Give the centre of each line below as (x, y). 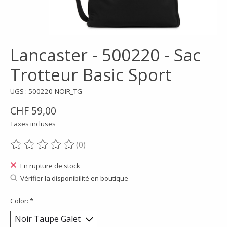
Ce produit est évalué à (55, 150)
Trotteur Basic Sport (91, 74)
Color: (20, 201)
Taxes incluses (33, 124)
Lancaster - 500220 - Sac (105, 55)
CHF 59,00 (33, 111)
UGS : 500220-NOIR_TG (46, 91)
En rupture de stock (50, 166)
